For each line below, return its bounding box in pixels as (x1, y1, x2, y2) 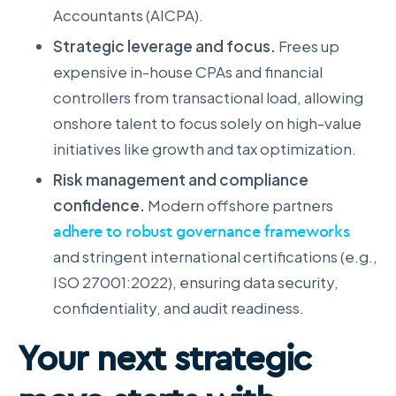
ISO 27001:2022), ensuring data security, (53, 271, 339, 292)
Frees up (278, 35, 339, 56)
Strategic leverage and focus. (53, 35, 278, 56)
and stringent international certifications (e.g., (53, 246, 377, 266)
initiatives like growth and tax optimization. (53, 138, 356, 158)
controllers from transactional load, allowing (53, 87, 363, 107)
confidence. (53, 194, 148, 215)
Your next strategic (18, 334, 312, 380)
